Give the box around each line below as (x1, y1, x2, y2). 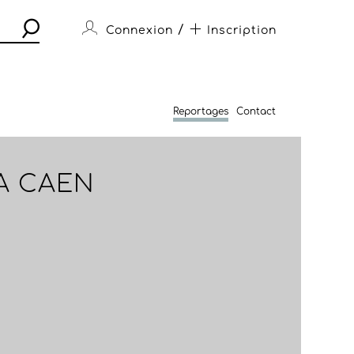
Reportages (172, 106, 228, 117)
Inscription (206, 24, 277, 36)
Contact (235, 106, 276, 117)
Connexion (105, 24, 173, 36)
